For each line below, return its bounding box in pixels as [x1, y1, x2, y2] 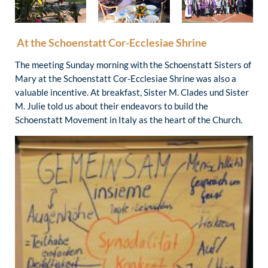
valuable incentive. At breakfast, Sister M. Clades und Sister [15, 87, 249, 98]
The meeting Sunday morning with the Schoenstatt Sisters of [15, 59, 251, 71]
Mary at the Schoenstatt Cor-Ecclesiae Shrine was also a [15, 73, 236, 84]
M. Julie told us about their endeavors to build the [15, 100, 208, 112]
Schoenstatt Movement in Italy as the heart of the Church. [15, 114, 242, 126]
